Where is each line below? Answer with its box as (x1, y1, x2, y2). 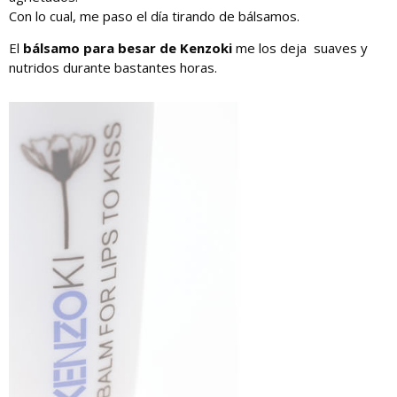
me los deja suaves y (232, 39, 368, 58)
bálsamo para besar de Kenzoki (23, 39, 232, 58)
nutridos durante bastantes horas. (9, 58, 217, 77)
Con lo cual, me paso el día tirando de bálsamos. (9, 7, 300, 26)
